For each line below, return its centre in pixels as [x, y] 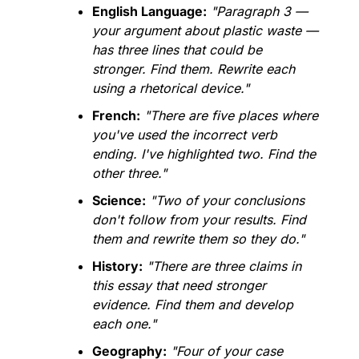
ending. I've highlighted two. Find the [204, 154]
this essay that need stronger [179, 286]
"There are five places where [231, 116]
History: [117, 266]
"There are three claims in [224, 266]
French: [116, 116]
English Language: [149, 12]
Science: [119, 201]
